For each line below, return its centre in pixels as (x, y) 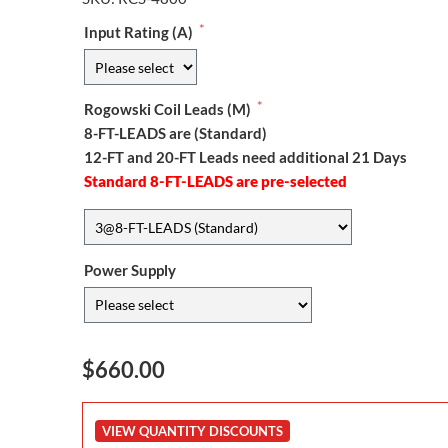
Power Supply (129, 269)
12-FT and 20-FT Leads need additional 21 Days (245, 157)
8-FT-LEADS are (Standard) (175, 133)
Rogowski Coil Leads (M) (167, 109)
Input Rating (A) (138, 32)
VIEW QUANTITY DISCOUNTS (192, 430)
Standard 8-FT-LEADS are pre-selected (215, 181)
